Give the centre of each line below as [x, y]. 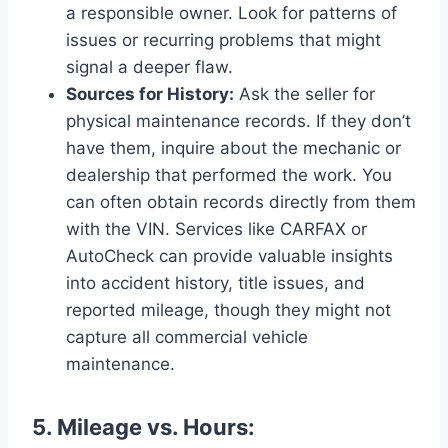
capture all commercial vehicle [187, 336]
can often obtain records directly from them [241, 201]
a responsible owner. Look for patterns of [231, 12]
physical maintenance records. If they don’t [238, 120]
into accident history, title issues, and [215, 282]
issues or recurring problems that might [223, 39]
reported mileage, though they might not [228, 309]
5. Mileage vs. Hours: [143, 426]
